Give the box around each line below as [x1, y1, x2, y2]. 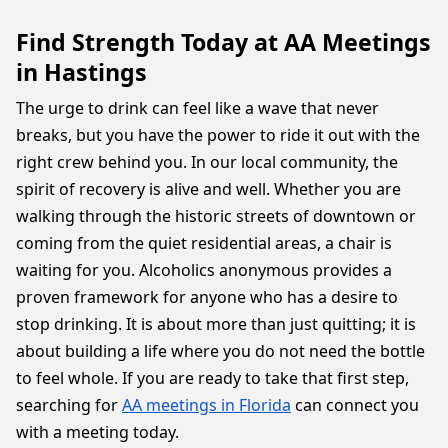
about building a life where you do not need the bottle [16, 340, 425, 362]
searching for [16, 394, 122, 416]
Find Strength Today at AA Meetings [16, 26, 431, 58]
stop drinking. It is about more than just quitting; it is [16, 313, 416, 335]
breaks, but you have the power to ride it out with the [16, 124, 420, 146]
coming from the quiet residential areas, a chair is [16, 232, 392, 254]
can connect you [291, 394, 419, 416]
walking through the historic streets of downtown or [16, 205, 416, 227]
